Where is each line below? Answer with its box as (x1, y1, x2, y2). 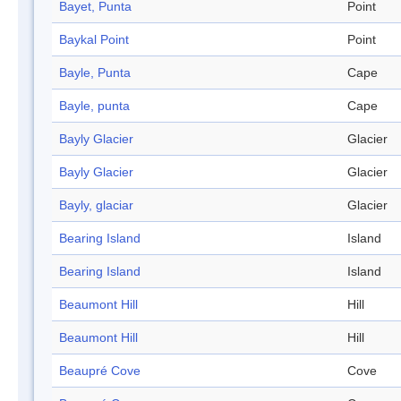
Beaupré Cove (59, 363, 141, 379)
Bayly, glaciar (59, 198, 133, 213)
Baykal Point (59, 32, 129, 47)
